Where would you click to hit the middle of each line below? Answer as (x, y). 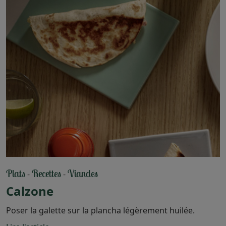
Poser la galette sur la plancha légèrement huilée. (100, 210)
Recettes (46, 173)
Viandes (83, 173)
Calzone (30, 191)
